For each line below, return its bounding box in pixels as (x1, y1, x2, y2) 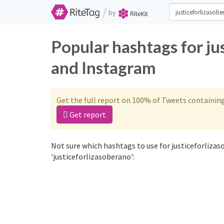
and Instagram (51, 57, 156, 77)
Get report (68, 109, 106, 119)
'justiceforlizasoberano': (51, 151, 134, 161)
